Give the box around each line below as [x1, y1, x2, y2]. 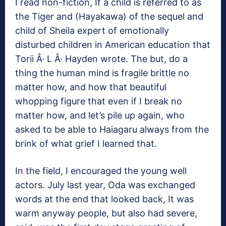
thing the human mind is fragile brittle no [15, 68, 189, 79]
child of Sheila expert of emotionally [15, 25, 169, 36]
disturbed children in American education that [15, 39, 210, 50]
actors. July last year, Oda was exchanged [15, 180, 195, 191]
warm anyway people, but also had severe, [15, 208, 197, 219]
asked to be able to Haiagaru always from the [15, 124, 209, 135]
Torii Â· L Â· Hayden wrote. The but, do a [15, 53, 188, 65]
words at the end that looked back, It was [15, 194, 194, 205]
